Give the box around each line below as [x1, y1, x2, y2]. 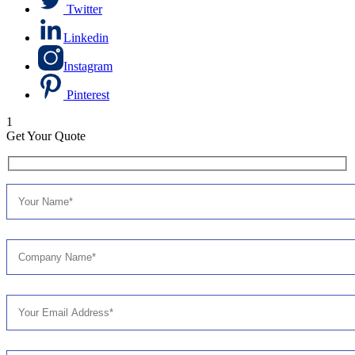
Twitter [67, 2, 102, 16]
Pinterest [67, 87, 109, 101]
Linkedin [63, 30, 109, 44]
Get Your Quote [6, 128, 86, 143]
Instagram [63, 59, 113, 73]
